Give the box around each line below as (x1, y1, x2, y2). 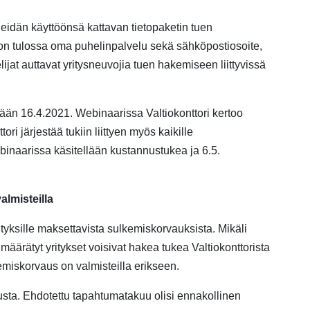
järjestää (18, 126, 63, 138)
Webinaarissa (75, 107, 143, 119)
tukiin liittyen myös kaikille (66, 126, 193, 138)
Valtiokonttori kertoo (146, 107, 243, 119)
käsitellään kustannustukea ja (51, 145, 202, 156)
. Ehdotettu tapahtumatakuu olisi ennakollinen (17, 290, 241, 302)
